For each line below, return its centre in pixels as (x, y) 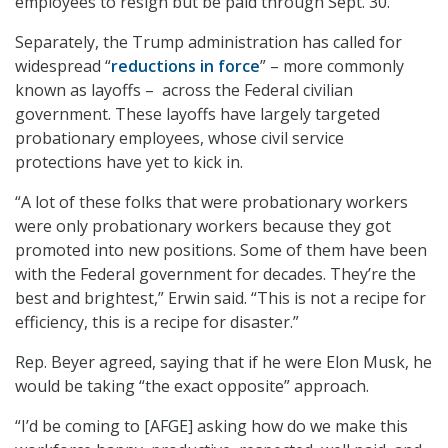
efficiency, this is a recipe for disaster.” (157, 321)
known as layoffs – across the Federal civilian (184, 89)
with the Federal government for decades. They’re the (215, 273)
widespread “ (63, 65)
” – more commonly (332, 65)
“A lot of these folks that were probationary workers (211, 201)
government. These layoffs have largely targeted (197, 113)
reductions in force (185, 65)
